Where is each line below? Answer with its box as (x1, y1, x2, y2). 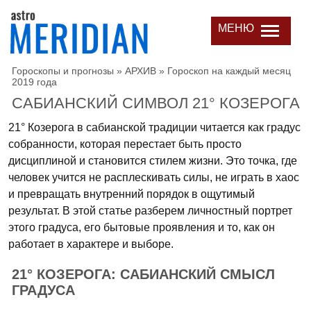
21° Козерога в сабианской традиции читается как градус (8, 121, 301, 133)
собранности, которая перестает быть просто (8, 138, 242, 150)
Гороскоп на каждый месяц (167, 65, 291, 76)
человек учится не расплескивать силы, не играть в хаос (8, 171, 299, 183)
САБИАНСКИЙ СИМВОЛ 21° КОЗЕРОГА (12, 94, 300, 112)
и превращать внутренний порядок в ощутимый (8, 188, 255, 200)
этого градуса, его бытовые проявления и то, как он (8, 221, 275, 233)
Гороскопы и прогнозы (12, 65, 114, 76)
